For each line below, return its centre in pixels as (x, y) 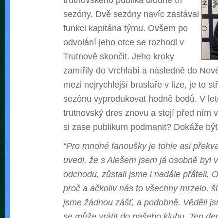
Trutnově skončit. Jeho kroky (119, 56)
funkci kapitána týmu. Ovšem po (126, 28)
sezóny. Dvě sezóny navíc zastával (131, 14)
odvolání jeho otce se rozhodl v (124, 42)
